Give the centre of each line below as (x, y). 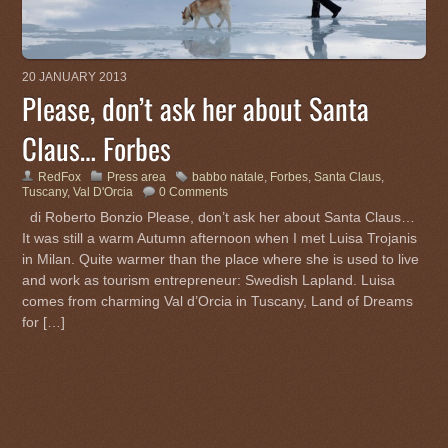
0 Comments (194, 192)
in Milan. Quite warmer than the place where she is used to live (221, 259)
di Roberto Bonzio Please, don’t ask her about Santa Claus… (219, 217)
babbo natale (228, 177)
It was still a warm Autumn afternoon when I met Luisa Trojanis (220, 238)
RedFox (60, 177)
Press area (137, 177)
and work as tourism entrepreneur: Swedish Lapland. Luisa (209, 280)
